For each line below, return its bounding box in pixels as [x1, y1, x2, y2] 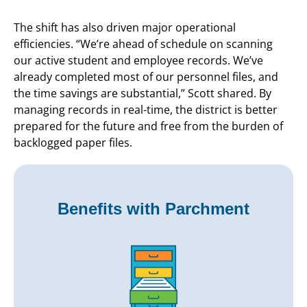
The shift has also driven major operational [14, 20, 236, 36]
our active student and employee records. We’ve [14, 53, 263, 69]
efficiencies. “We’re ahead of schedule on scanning [14, 36, 273, 52]
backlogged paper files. [14, 135, 132, 151]
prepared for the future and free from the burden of [14, 119, 283, 134]
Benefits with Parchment [58, 199, 249, 219]
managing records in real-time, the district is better [14, 102, 278, 118]
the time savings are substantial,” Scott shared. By [14, 86, 271, 101]
